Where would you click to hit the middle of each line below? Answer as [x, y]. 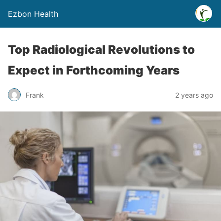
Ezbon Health [33, 14]
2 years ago [194, 95]
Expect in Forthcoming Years [94, 70]
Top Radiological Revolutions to [101, 50]
